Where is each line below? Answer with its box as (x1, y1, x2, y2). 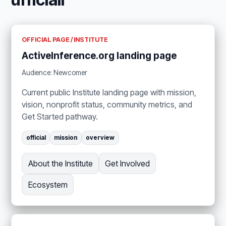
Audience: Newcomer (22, 69, 88, 77)
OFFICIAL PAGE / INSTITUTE (22, 36, 108, 44)
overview (86, 134, 115, 142)
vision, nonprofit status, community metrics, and (22, 99, 193, 110)
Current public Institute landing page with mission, (22, 87, 197, 98)
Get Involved (104, 158, 150, 169)
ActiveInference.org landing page (22, 49, 177, 62)
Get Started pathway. (22, 111, 98, 122)
